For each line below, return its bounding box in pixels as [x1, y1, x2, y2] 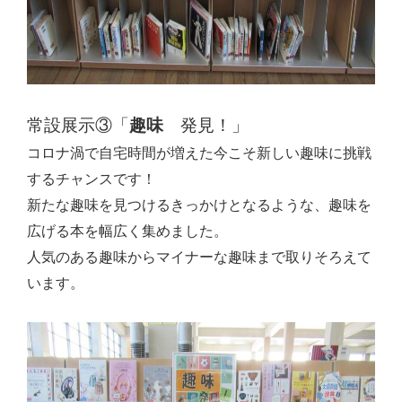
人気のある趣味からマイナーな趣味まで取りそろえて [27, 249, 371, 265]
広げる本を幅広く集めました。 [27, 223, 228, 239]
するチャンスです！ [27, 171, 156, 187]
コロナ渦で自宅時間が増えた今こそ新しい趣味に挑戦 [27, 145, 371, 161]
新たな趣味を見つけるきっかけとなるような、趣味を [27, 197, 371, 213]
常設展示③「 [27, 116, 129, 135]
